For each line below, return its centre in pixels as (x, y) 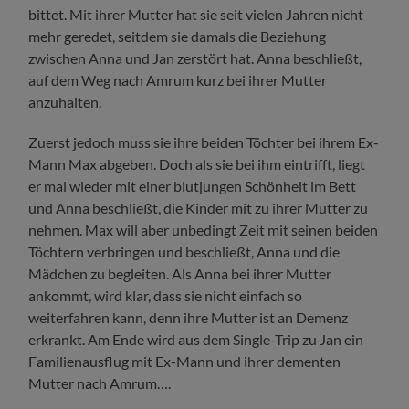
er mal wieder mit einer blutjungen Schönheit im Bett (193, 185)
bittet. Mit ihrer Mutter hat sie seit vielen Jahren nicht (196, 14)
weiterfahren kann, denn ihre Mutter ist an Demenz (189, 317)
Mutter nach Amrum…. (100, 383)
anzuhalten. (65, 101)
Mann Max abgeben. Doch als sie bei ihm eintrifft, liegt (197, 163)
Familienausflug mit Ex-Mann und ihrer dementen (185, 361)
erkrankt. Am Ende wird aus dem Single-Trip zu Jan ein (196, 339)
